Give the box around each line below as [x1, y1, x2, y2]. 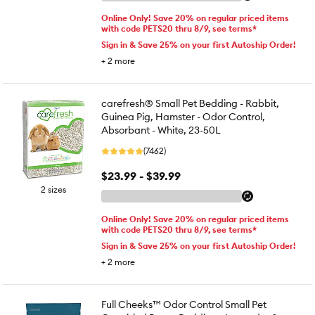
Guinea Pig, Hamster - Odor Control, [101, 110, 265, 123]
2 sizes [41, 184, 66, 195]
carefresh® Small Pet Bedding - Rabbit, [101, 97, 279, 110]
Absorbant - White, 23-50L [101, 124, 221, 136]
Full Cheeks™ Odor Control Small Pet [101, 298, 266, 311]
